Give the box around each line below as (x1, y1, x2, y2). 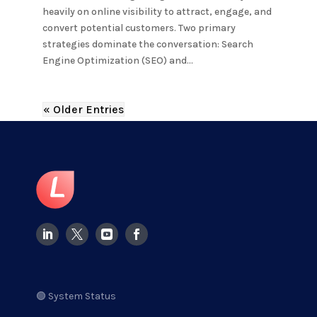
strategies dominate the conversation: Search (42, 38, 253, 50)
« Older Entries (42, 103, 124, 116)
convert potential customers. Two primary (42, 22, 236, 34)
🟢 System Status (36, 290, 117, 302)
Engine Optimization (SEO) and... (42, 54, 193, 67)
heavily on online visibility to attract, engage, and (42, 6, 272, 18)
